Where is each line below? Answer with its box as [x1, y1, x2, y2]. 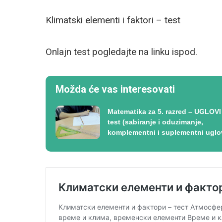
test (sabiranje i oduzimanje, [108, 118, 203, 126]
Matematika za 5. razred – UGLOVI [108, 108, 221, 116]
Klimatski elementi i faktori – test [46, 14, 180, 26]
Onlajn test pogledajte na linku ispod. [46, 46, 197, 57]
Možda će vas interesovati [55, 83, 175, 95]
